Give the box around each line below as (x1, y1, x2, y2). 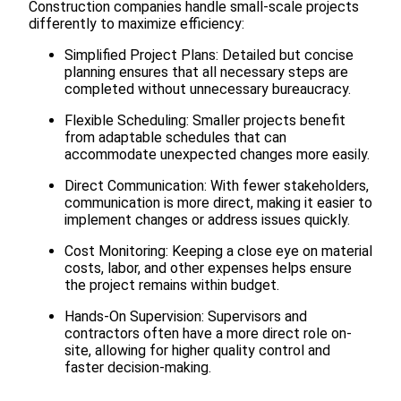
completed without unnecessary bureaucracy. (64, 81, 351, 98)
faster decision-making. (64, 359, 211, 377)
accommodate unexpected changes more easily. (64, 146, 370, 164)
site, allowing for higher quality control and (64, 342, 330, 360)
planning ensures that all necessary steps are (64, 64, 348, 81)
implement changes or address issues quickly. (64, 211, 350, 229)
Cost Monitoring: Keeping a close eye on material (64, 243, 372, 260)
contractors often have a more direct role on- (64, 325, 352, 343)
